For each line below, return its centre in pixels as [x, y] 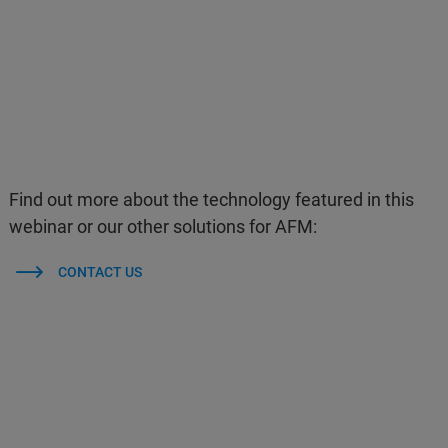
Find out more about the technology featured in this [212, 199]
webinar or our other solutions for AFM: [163, 226]
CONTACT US [99, 272]
